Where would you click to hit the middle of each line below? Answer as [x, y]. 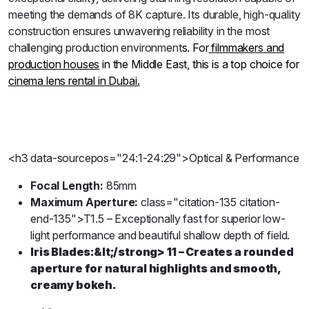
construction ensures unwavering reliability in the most [139, 31]
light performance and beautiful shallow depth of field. [160, 235]
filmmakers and [247, 48]
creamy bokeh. [73, 285]
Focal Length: [67, 186]
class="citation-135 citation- [209, 202]
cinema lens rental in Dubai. [74, 81]
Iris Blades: [62, 252]
